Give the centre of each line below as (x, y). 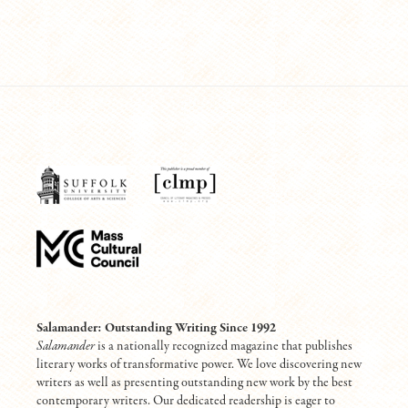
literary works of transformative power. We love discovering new (199, 364)
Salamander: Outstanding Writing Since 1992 (157, 327)
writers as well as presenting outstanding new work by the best (195, 382)
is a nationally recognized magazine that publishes (224, 346)
